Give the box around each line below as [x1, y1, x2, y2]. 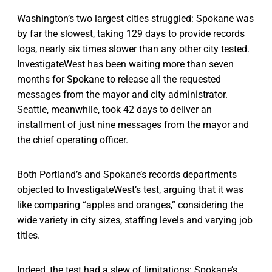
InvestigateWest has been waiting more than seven [17, 58, 234, 70]
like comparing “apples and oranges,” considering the [17, 199, 243, 211]
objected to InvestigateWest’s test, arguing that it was [17, 183, 243, 195]
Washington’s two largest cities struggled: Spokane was [17, 12, 254, 24]
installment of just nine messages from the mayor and [17, 118, 249, 131]
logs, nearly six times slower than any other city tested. [17, 42, 250, 55]
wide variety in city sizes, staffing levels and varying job [17, 214, 253, 226]
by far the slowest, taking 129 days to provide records [17, 27, 245, 39]
